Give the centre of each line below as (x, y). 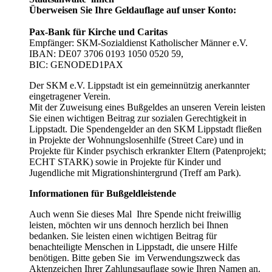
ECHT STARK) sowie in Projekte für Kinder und (125, 162)
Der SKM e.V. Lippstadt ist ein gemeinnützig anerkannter (139, 86)
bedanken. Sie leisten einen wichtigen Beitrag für (123, 236)
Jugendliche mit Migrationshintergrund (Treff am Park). (135, 173)
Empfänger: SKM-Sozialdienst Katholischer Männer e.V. (138, 43)
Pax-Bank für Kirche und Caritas (98, 32)
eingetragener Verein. (70, 97)
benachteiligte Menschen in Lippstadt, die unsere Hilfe (133, 247)
